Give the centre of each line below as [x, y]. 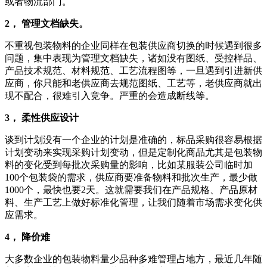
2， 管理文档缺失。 [46, 23]
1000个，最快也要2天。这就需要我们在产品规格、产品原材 [131, 190]
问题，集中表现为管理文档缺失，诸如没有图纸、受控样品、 [133, 58]
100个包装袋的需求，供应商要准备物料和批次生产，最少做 [131, 177]
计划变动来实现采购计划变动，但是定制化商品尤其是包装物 [133, 152]
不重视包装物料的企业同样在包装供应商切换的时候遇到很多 [133, 45]
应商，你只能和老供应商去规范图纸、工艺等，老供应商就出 [133, 83]
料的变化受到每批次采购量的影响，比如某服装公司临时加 [129, 164]
